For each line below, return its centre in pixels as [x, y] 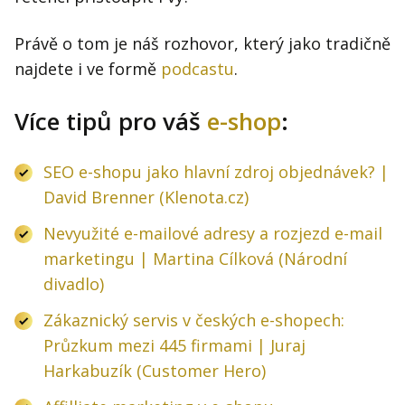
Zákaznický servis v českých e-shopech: [194, 320]
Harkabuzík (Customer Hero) [155, 371]
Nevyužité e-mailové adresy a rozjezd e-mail [213, 234]
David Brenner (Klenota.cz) [146, 198]
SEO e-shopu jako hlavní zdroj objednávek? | [216, 172]
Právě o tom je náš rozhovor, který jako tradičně [202, 44]
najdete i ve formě [88, 69]
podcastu [198, 69]
